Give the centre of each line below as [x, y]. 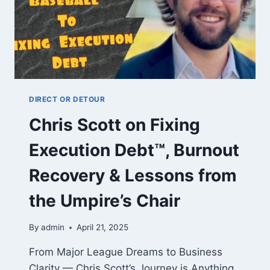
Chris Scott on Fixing [115, 124]
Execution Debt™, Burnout [134, 150]
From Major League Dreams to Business [126, 252]
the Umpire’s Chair [105, 200]
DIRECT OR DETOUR [67, 99]
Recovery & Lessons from [133, 175]
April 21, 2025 [103, 228]
